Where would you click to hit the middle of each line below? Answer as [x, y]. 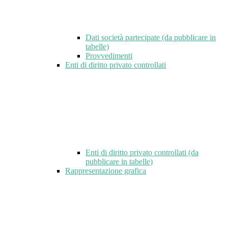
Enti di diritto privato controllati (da [142, 153]
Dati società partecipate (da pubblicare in [151, 38]
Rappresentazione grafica [106, 171]
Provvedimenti [109, 56]
